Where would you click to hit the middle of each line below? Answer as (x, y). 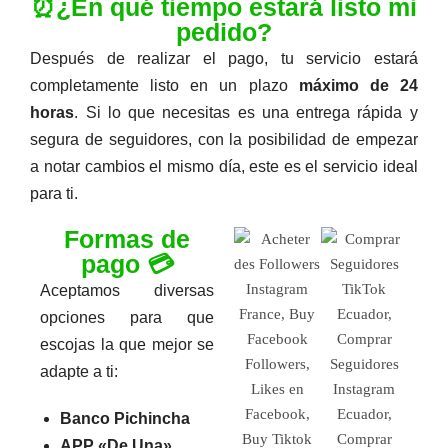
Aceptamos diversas (127, 290)
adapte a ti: (79, 371)
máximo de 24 (358, 85)
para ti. (54, 193)
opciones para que (127, 317)
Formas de (127, 238)
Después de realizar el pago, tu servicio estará (224, 58)
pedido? (224, 31)
